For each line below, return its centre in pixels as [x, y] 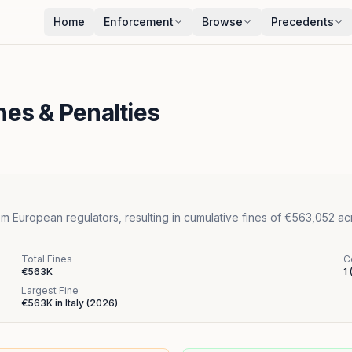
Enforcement [139, 22]
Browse [222, 22]
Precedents [302, 22]
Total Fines [47, 259]
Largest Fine [50, 290]
